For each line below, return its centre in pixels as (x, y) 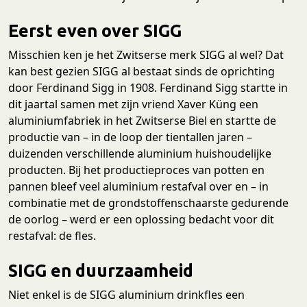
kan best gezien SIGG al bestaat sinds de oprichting (142, 71)
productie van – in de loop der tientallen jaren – (130, 137)
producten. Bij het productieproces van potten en (136, 170)
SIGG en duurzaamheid (101, 270)
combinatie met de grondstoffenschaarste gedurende (148, 202)
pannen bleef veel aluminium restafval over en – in (138, 186)
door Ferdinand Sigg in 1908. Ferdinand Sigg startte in (148, 87)
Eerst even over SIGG (95, 30)
